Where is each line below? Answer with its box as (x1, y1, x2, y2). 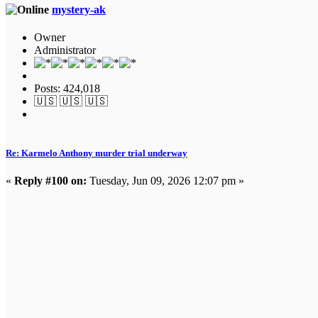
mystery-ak (52, 3, 106, 16)
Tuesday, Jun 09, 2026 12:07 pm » (87, 175, 244, 187)
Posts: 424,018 (34, 82, 100, 94)
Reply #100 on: (14, 175, 87, 187)
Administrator (34, 43, 96, 56)
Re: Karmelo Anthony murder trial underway (6, 148, 187, 159)
